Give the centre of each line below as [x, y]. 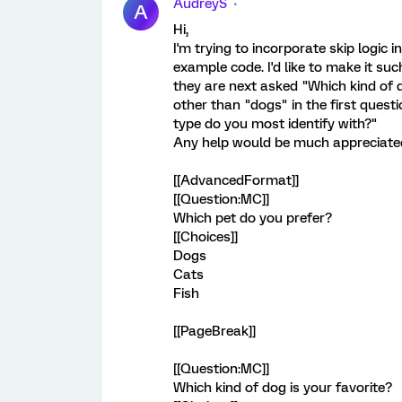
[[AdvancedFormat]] [236, 180]
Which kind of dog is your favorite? [283, 388]
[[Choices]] [205, 237]
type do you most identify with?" [275, 124]
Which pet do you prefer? [253, 218]
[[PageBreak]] [214, 331]
